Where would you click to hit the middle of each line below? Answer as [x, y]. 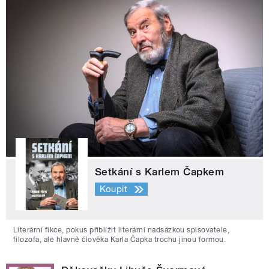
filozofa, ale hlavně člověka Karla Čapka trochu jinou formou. [120, 239]
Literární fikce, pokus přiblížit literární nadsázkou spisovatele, [122, 230]
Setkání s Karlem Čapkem [160, 171]
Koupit [113, 189]
